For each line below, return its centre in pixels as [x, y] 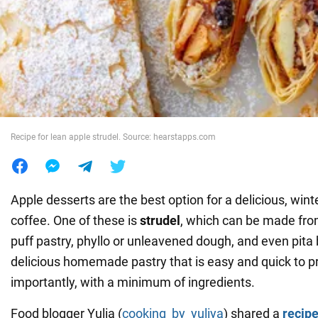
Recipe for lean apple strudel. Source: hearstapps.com [113, 137]
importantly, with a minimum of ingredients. [133, 282]
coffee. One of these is [75, 220]
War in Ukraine [53, 34]
